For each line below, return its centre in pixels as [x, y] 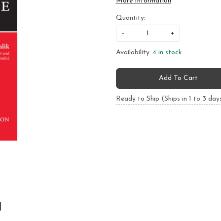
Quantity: [130, 18]
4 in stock [167, 52]
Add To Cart [179, 78]
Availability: [133, 52]
